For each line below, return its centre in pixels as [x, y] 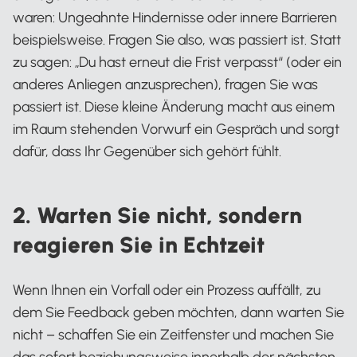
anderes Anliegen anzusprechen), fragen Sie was [165, 84]
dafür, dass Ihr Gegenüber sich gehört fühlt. [147, 151]
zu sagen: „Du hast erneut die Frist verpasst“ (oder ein [177, 62]
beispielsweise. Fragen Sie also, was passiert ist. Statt [177, 40]
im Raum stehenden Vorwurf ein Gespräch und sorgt [176, 129]
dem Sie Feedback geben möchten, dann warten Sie [178, 312]
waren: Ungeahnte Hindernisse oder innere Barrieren [175, 18]
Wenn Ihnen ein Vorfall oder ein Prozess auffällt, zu [167, 290]
